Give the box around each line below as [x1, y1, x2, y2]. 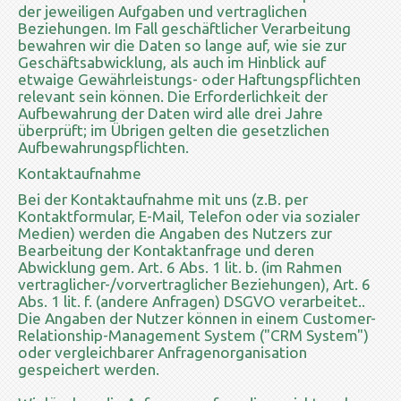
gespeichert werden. [18, 360, 159, 378]
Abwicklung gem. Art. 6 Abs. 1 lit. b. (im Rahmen [18, 258, 342, 276]
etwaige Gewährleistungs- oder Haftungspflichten [18, 70, 361, 88]
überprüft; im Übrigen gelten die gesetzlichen [18, 121, 329, 139]
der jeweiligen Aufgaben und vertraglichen [18, 2, 307, 20]
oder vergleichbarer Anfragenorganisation [18, 343, 307, 361]
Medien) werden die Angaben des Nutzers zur [18, 224, 332, 242]
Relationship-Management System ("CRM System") [18, 326, 369, 344]
